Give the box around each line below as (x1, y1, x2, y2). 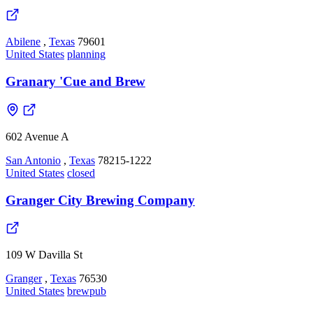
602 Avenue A (6, 130, 69, 143)
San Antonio (6, 154, 61, 166)
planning (67, 48, 105, 61)
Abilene (6, 36, 41, 48)
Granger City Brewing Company (6, 192, 195, 208)
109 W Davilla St (6, 249, 82, 261)
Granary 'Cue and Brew (6, 74, 145, 89)
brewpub (67, 285, 106, 298)
